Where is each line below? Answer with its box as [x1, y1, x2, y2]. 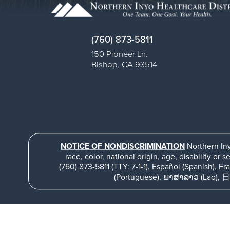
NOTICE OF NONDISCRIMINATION [60, 142, 185, 151]
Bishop [91, 59, 118, 70]
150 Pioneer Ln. [91, 49, 148, 60]
